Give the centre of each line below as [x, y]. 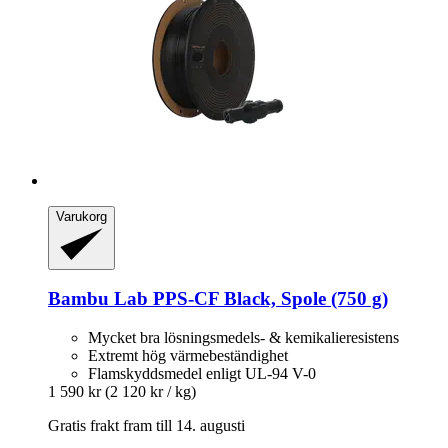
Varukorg [81, 216]
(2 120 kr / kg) [150, 392]
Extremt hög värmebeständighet [188, 356]
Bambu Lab [98, 299]
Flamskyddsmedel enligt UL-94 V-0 [202, 374]
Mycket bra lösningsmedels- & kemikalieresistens [243, 338]
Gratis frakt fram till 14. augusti [146, 426]
